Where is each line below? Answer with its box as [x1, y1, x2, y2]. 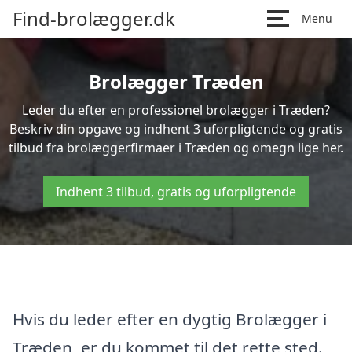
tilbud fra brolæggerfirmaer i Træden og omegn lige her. [9, 139, 343, 156]
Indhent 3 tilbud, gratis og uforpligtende [56, 183, 296, 200]
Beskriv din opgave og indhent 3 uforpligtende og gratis [9, 120, 343, 137]
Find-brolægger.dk [13, 5, 175, 31]
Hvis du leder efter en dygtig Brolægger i [13, 307, 327, 330]
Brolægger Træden [88, 68, 264, 94]
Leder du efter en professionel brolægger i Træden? [22, 101, 330, 119]
